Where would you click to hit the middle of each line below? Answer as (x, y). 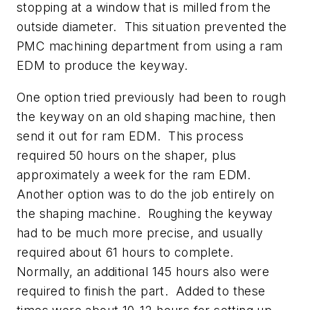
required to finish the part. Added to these (141, 291)
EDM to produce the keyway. (104, 66)
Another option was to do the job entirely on (146, 194)
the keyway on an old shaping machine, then (146, 116)
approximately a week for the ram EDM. (136, 174)
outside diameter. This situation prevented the (152, 27)
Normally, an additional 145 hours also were (143, 271)
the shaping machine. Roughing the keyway (145, 213)
